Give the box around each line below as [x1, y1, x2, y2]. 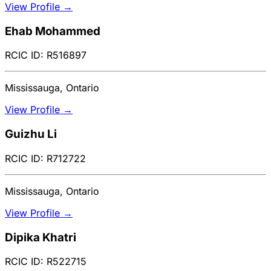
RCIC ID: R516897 [5, 49, 87, 62]
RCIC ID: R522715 [5, 255, 87, 268]
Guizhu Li [5, 127, 57, 142]
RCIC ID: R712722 [5, 152, 86, 165]
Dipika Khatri [5, 230, 76, 244]
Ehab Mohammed [5, 24, 100, 38]
